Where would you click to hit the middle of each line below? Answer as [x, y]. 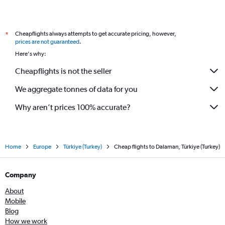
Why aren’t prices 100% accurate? [73, 107]
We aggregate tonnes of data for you [76, 89]
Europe [42, 147]
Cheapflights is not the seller [63, 71]
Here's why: [31, 54]
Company [21, 175]
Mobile [15, 201]
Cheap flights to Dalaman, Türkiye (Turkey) [167, 147]
